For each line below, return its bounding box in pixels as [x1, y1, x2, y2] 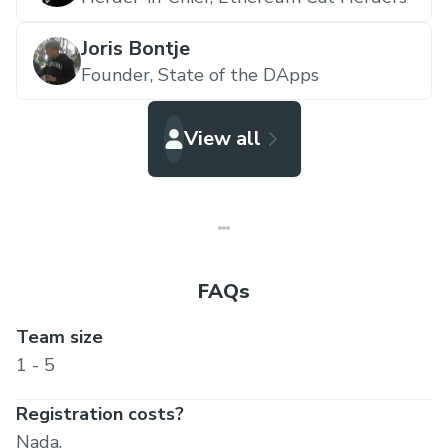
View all [183, 124, 261, 152]
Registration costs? [16, 401, 184, 426]
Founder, [81, 62, 153, 87]
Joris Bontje [81, 34, 190, 62]
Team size [16, 324, 103, 349]
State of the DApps [158, 62, 319, 87]
